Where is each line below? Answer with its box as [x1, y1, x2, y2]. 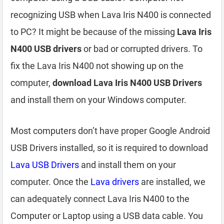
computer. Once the [10, 176, 90, 187]
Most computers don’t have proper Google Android [10, 125, 210, 136]
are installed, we [139, 176, 205, 187]
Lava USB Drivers [10, 159, 79, 170]
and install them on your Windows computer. [10, 94, 186, 105]
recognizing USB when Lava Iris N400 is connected [10, 9, 211, 20]
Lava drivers [90, 176, 139, 187]
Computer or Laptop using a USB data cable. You [10, 210, 203, 221]
